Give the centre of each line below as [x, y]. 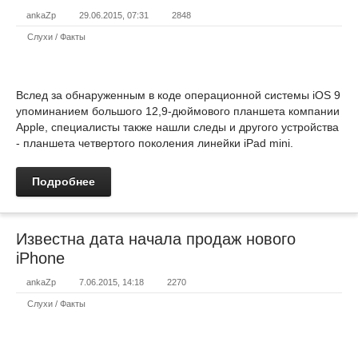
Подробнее [64, 181]
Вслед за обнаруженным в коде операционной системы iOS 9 [178, 95]
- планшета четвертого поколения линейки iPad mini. [155, 143]
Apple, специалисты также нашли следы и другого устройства [177, 127]
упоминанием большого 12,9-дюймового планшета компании [178, 111]
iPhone [40, 258]
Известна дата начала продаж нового [156, 239]
